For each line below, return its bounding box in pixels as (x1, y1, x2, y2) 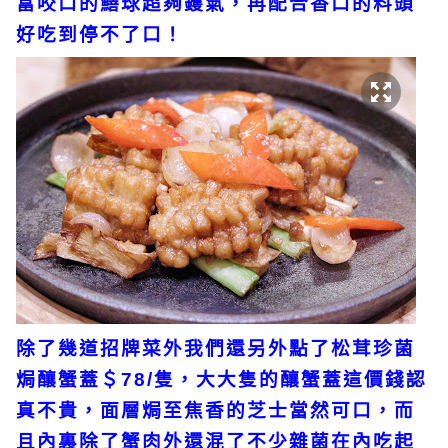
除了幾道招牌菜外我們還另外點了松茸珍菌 (16, 337, 415, 359)
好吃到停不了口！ (16, 23, 191, 45)
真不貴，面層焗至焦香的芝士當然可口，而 (16, 399, 415, 421)
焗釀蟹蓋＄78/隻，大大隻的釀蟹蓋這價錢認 (16, 368, 427, 390)
